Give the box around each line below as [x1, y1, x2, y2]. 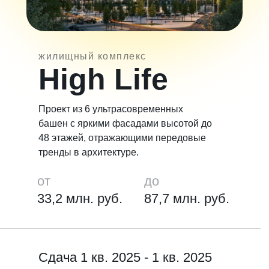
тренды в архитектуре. [38, 147, 139, 157]
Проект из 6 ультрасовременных [38, 104, 183, 114]
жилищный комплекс [38, 51, 147, 61]
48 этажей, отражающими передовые [38, 133, 206, 143]
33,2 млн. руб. [37, 191, 122, 206]
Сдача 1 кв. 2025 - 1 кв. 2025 [38, 250, 212, 265]
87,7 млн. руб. [144, 191, 229, 206]
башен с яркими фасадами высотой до [38, 118, 212, 128]
